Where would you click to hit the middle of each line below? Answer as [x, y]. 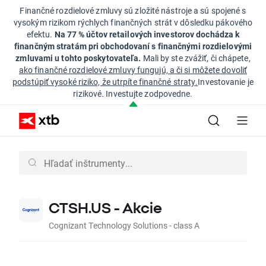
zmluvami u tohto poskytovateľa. [78, 58]
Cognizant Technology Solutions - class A [124, 225]
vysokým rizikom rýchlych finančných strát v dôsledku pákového [133, 22]
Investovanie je [226, 82]
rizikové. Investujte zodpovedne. [133, 94]
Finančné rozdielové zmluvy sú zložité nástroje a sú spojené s [133, 10]
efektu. [40, 34]
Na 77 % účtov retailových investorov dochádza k [147, 34]
